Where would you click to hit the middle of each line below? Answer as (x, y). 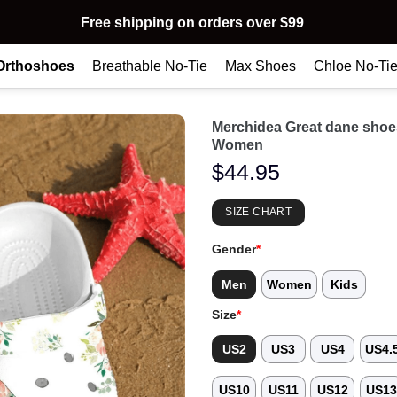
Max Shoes (261, 66)
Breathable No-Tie (150, 66)
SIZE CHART (258, 212)
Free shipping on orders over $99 (192, 22)
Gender (234, 249)
